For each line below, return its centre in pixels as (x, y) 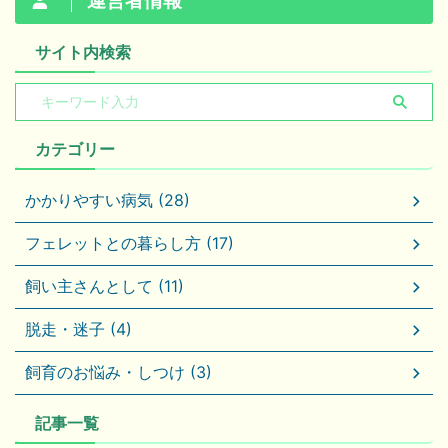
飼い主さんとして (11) (104, 286)
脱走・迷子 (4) (78, 329)
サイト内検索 (83, 52)
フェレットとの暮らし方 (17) (129, 243)
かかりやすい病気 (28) (107, 200)
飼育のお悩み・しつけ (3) (118, 372)
